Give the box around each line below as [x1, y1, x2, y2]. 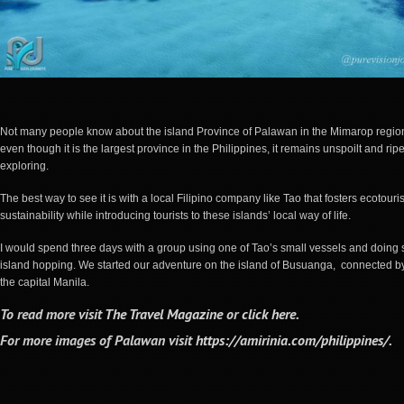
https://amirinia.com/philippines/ [196, 330, 389, 349]
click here [242, 304, 296, 323]
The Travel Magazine [105, 304, 223, 323]
